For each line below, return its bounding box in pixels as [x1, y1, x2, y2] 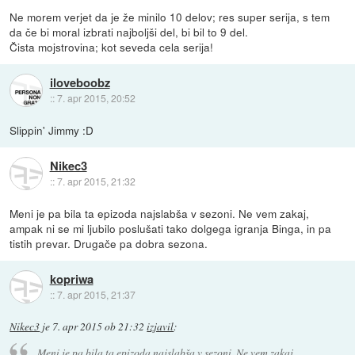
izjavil [147, 319, 174, 334]
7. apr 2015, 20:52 [56, 91, 136, 105]
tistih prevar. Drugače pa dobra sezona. [10, 235, 208, 251]
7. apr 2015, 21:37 [56, 288, 136, 302]
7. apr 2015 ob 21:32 [52, 319, 145, 334]
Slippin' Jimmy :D [10, 121, 94, 138]
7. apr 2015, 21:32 [56, 174, 136, 189]
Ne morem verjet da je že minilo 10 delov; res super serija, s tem [10, 8, 330, 25]
